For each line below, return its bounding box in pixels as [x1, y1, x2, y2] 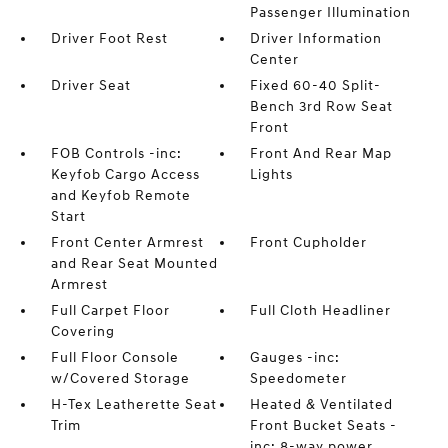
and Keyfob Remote [50, 186, 191, 204]
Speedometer [250, 369, 348, 387]
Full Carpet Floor [50, 301, 170, 319]
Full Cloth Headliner [250, 301, 392, 319]
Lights [250, 165, 294, 183]
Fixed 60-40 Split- [250, 76, 382, 94]
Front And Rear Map [250, 144, 393, 162]
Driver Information [250, 29, 383, 47]
